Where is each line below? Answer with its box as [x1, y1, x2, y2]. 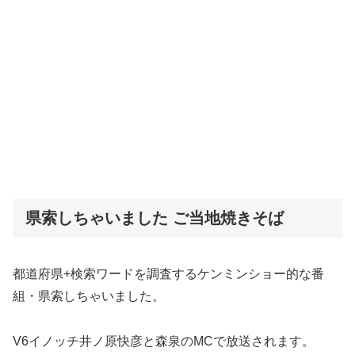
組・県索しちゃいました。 [13, 289, 165, 303]
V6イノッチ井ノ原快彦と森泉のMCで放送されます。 [13, 334, 315, 348]
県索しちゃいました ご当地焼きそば [25, 208, 284, 227]
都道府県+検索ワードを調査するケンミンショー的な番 [13, 267, 324, 281]
